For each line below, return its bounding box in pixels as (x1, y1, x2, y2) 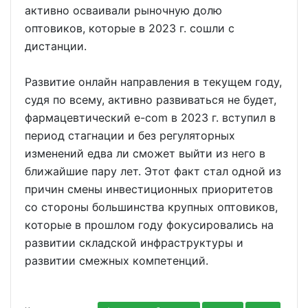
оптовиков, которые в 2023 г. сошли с (25, 21, 234, 35)
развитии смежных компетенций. (25, 254, 208, 267)
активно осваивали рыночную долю (25, 3, 222, 17)
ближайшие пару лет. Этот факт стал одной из (25, 164, 281, 178)
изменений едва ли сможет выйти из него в (25, 146, 265, 160)
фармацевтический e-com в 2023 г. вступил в (25, 111, 276, 124)
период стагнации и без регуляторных (25, 129, 235, 142)
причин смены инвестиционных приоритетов (25, 182, 273, 196)
